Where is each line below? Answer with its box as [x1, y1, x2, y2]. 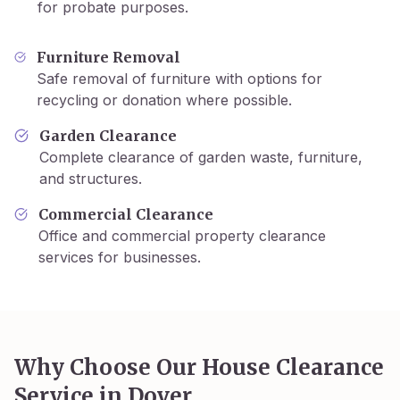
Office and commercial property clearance [38, 227, 327, 245]
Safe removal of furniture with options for [36, 70, 322, 87]
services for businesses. [38, 248, 202, 266]
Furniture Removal [36, 48, 180, 66]
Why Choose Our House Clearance [14, 354, 384, 381]
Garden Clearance [39, 127, 178, 145]
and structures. [39, 170, 143, 187]
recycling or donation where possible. [36, 91, 292, 109]
